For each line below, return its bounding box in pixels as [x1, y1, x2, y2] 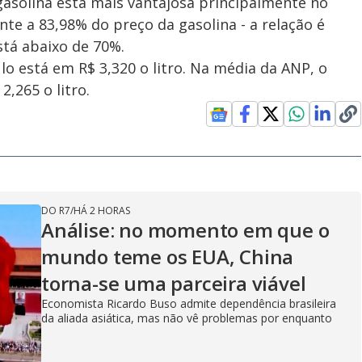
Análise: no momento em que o [41, 217, 330, 243]
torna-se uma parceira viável [41, 270, 306, 297]
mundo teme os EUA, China [41, 243, 294, 270]
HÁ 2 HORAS [74, 204, 130, 217]
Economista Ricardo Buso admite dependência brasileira [41, 296, 336, 311]
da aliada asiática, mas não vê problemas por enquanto [41, 310, 332, 326]
